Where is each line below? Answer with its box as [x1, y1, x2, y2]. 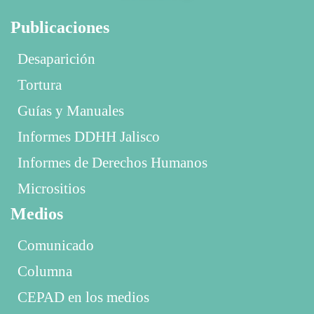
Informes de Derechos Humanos [18, 153, 207, 171]
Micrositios [18, 179, 86, 197]
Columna [18, 262, 72, 280]
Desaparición [18, 50, 95, 67]
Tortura [18, 76, 62, 93]
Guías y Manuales [18, 102, 124, 119]
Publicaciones [11, 18, 109, 36]
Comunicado [18, 236, 94, 254]
